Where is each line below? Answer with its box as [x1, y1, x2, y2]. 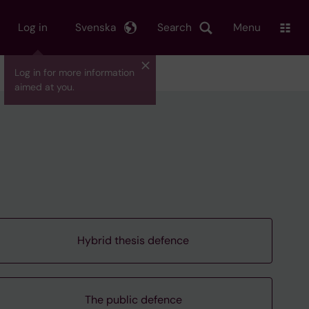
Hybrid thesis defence [77, 233, 190, 248]
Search [157, 20, 192, 34]
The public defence [84, 292, 182, 307]
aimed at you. [14, 81, 74, 93]
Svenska [75, 20, 116, 34]
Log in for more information [14, 66, 134, 79]
